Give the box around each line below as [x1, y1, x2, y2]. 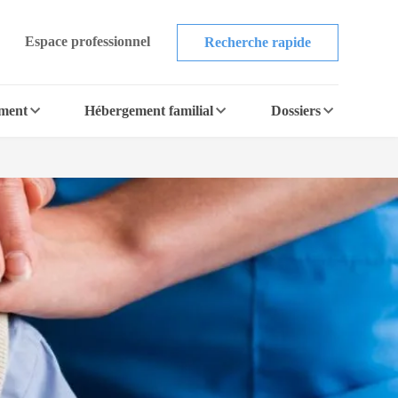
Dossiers [270, 103, 321, 118]
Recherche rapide [203, 34, 311, 50]
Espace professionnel [24, 33, 150, 49]
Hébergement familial [84, 103, 214, 118]
